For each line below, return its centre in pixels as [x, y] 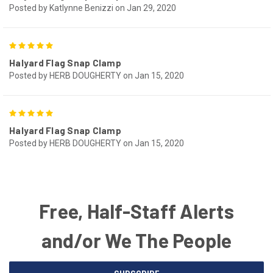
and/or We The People [136, 240]
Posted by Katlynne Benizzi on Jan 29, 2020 [93, 8]
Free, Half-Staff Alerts [136, 211]
